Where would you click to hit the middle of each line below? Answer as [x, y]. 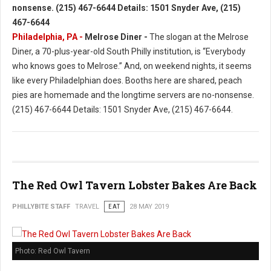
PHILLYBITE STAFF [41, 207]
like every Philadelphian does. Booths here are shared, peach [127, 80]
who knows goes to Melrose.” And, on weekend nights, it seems [132, 66]
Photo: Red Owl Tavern [53, 251]
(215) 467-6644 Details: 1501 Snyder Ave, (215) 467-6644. [122, 109]
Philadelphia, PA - [48, 37]
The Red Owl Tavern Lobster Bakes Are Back [135, 185]
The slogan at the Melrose [198, 37]
